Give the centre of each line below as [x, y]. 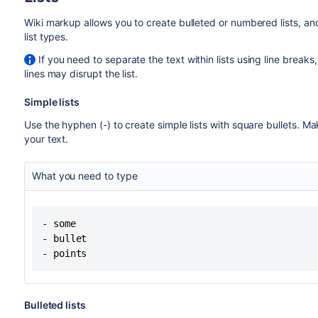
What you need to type [84, 176]
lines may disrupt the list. [81, 73]
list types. [46, 37]
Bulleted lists [55, 305]
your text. [46, 139]
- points [64, 253]
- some [59, 224]
